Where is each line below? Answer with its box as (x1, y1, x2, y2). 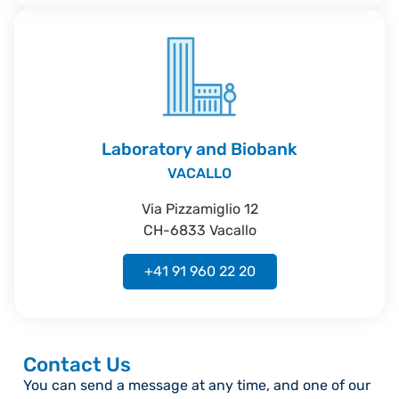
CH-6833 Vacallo (142, 221, 256, 239)
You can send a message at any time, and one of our (23, 376, 370, 394)
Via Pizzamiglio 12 (141, 199, 258, 217)
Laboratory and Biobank (102, 138, 297, 159)
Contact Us (23, 352, 131, 377)
